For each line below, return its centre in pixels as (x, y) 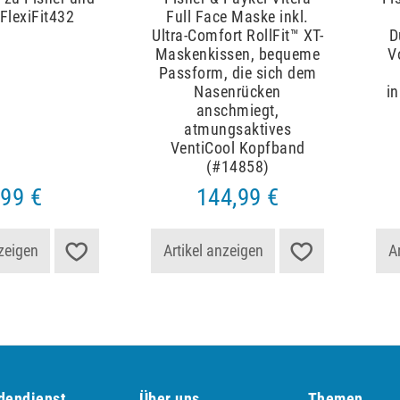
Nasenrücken (237, 92)
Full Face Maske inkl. (237, 17)
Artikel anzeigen (213, 250)
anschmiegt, (237, 111)
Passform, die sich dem (237, 73)
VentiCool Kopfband (237, 148)
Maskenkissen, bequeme (237, 54)
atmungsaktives (237, 129)
